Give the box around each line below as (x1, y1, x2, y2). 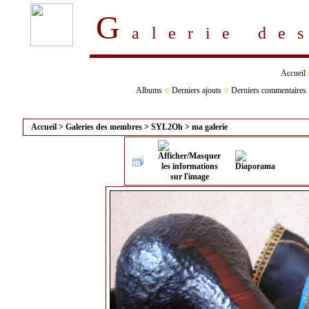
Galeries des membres (66, 122, 142, 132)
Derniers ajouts (171, 86, 221, 95)
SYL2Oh (151, 122, 183, 132)
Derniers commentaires (230, 86, 306, 95)
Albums (135, 86, 162, 95)
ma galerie (192, 122, 228, 132)
